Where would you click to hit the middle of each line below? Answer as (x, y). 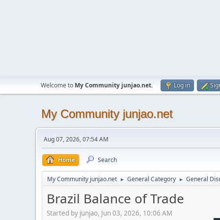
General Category (151, 179)
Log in (182, 85)
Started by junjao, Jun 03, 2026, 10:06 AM (110, 213)
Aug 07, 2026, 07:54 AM (76, 139)
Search (107, 160)
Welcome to (58, 85)
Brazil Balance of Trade (115, 198)
